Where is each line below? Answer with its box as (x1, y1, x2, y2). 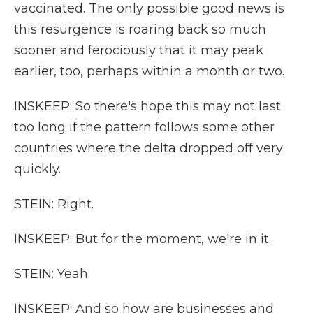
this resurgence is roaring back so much (14, 22, 266, 37)
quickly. (14, 161, 61, 177)
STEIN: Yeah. (14, 266, 90, 282)
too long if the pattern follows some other (14, 119, 275, 135)
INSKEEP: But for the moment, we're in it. (14, 231, 271, 247)
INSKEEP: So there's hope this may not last (14, 99, 281, 114)
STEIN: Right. (14, 196, 94, 212)
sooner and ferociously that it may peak (14, 43, 263, 58)
